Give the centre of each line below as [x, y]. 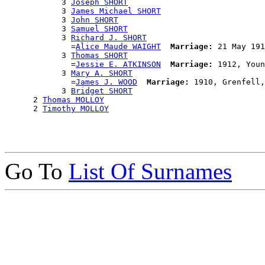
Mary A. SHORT [102, 73]
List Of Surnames [150, 172]
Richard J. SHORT [109, 38]
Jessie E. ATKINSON [118, 64]
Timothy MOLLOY [76, 109]
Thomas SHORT [99, 56]
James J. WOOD [106, 82]
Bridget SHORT [102, 91]
